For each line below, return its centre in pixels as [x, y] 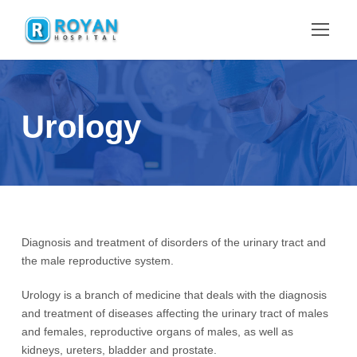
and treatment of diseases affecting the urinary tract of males [175, 313]
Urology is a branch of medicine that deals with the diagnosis [174, 295]
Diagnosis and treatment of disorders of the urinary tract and [174, 242]
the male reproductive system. [98, 261]
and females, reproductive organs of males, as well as [157, 331]
